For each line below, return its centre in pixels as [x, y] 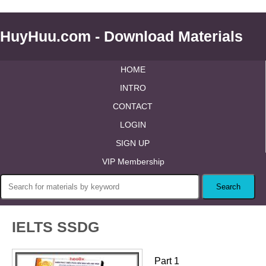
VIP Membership [133, 161]
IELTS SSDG [56, 227]
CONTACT [133, 106]
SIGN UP [133, 143]
